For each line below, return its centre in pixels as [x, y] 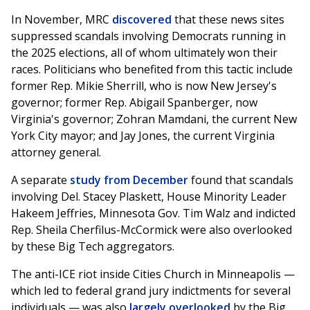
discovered [142, 20]
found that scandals [241, 180]
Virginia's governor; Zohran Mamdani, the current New [154, 119]
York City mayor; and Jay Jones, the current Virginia [143, 136]
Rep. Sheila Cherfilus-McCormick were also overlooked [152, 230]
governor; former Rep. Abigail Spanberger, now [134, 103]
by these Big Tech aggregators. [93, 247]
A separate [40, 180]
